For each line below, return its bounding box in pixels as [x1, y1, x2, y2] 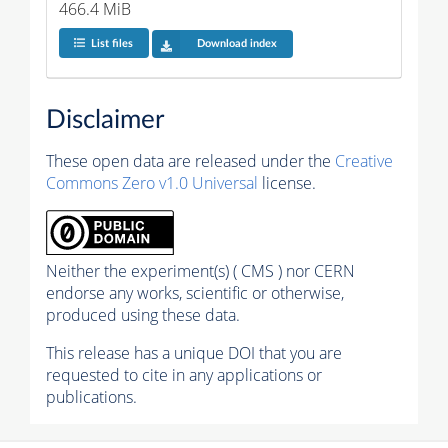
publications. [46, 386, 137, 409]
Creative [335, 150, 393, 173]
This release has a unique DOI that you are [46, 342, 342, 365]
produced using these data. [46, 304, 240, 327]
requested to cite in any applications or [46, 364, 322, 387]
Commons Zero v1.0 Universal [46, 172, 258, 195]
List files [90, 38, 133, 50]
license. [258, 172, 316, 195]
